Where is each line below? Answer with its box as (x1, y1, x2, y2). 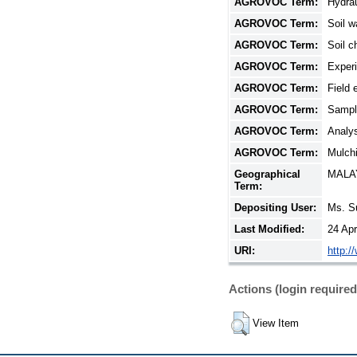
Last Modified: (234, 222, 304, 235)
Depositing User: (234, 201, 316, 214)
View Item (253, 316, 299, 329)
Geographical (234, 167, 300, 180)
